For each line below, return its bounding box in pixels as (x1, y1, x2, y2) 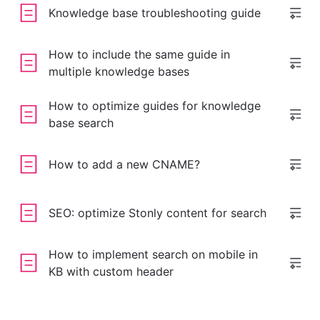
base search (49, 116, 114, 130)
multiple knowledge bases (49, 64, 189, 79)
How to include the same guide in (49, 47, 230, 61)
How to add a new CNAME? (49, 157, 200, 171)
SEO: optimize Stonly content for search (49, 206, 266, 220)
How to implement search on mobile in (49, 247, 258, 261)
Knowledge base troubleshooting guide (49, 6, 261, 20)
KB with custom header (49, 264, 174, 279)
